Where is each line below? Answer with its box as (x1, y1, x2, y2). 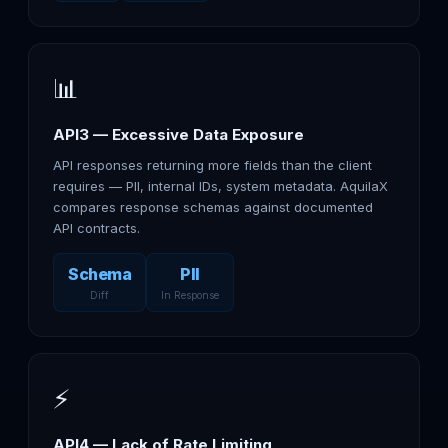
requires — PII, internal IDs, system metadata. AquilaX (53, 178, 388, 194)
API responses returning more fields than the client (53, 157, 372, 173)
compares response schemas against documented (53, 199, 373, 215)
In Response (161, 289, 219, 301)
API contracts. (53, 220, 140, 236)
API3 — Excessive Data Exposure (53, 125, 304, 144)
